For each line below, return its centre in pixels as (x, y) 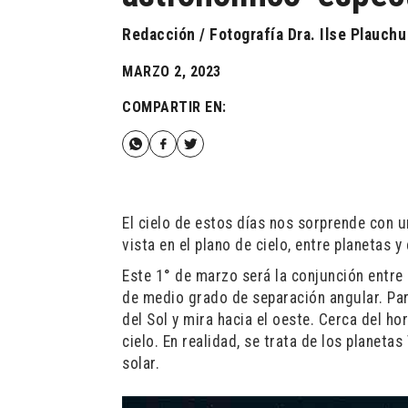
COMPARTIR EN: (174, 107)
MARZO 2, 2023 (172, 71)
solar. (141, 363)
